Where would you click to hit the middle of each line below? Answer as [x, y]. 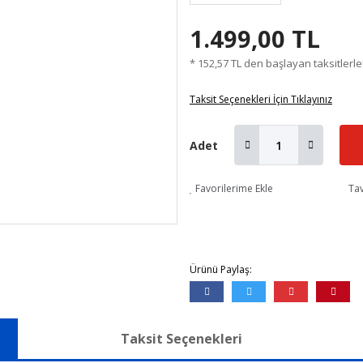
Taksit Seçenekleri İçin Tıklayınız [261, 99]
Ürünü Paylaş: [221, 269]
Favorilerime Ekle [234, 188]
